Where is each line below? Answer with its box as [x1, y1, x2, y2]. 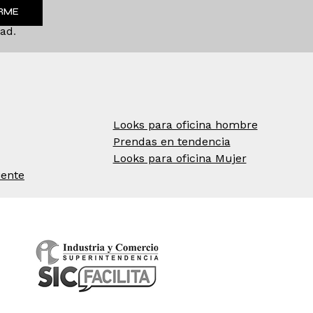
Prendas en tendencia [112, 135, 231, 149]
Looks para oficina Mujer [112, 152, 247, 166]
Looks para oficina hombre [112, 118, 258, 132]
